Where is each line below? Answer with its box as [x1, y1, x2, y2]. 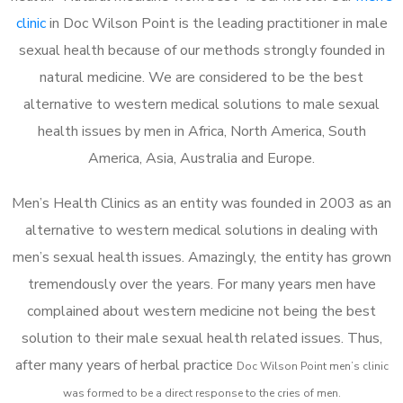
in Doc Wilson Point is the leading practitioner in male [45, 13, 388, 33]
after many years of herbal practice [14, 354, 237, 375]
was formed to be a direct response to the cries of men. [62, 385, 341, 400]
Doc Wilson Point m [236, 358, 339, 373]
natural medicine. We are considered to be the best [40, 67, 363, 87]
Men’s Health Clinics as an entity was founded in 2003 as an [12, 193, 391, 213]
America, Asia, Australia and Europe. [88, 148, 315, 168]
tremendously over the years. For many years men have [27, 273, 376, 294]
